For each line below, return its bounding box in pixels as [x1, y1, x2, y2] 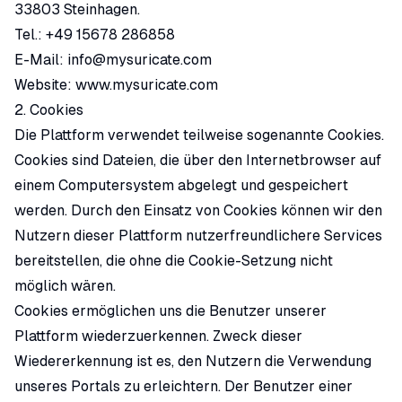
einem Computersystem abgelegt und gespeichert [14, 177, 348, 194]
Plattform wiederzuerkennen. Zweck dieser [14, 328, 302, 345]
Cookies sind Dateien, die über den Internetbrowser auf [14, 152, 381, 169]
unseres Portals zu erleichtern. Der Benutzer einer [14, 378, 353, 395]
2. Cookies [14, 101, 83, 118]
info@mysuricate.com [67, 51, 212, 68]
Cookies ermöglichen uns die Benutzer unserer [14, 302, 327, 319]
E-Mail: [14, 51, 67, 68]
